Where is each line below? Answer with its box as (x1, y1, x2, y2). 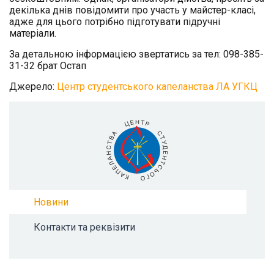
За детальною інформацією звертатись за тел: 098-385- (9, 48, 264, 60)
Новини (34, 196, 68, 208)
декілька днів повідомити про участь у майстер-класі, (9, 4, 256, 16)
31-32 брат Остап (9, 59, 86, 72)
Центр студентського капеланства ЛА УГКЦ (57, 80, 257, 92)
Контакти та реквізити (34, 221, 135, 233)
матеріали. (9, 27, 56, 39)
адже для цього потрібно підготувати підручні (9, 15, 220, 28)
